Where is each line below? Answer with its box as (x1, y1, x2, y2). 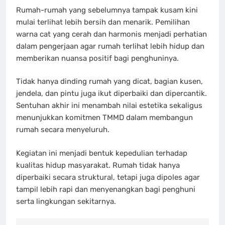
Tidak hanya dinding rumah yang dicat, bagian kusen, (16, 77, 203, 86)
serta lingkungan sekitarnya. (16, 196, 116, 206)
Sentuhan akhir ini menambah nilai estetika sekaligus (16, 101, 202, 110)
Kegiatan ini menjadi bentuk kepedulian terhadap (16, 148, 187, 158)
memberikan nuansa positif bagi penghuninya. (16, 53, 179, 63)
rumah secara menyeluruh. (16, 125, 109, 135)
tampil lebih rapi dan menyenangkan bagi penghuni (16, 184, 195, 194)
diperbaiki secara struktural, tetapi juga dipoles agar (16, 172, 200, 182)
